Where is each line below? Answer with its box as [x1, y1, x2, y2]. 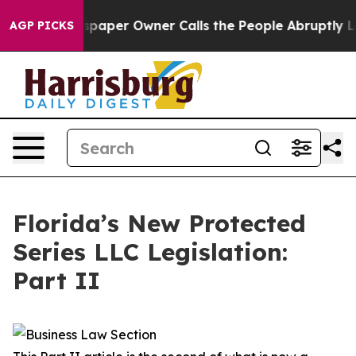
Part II [13, 265, 100, 296]
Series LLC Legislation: [13, 237, 288, 267]
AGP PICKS [10, 18, 74, 33]
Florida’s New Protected [13, 208, 306, 238]
